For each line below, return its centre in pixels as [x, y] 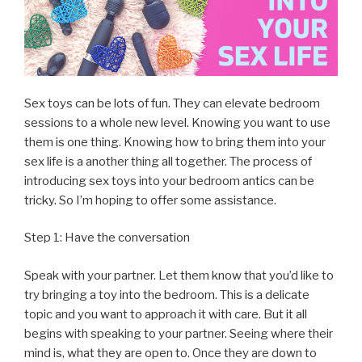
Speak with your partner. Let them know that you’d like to [179, 275]
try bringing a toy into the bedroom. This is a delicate [167, 295]
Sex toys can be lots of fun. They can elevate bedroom [172, 103]
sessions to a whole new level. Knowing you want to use [177, 122]
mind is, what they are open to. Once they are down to [170, 353]
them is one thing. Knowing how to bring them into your [175, 142]
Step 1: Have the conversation [107, 238]
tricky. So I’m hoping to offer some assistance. [150, 200]
